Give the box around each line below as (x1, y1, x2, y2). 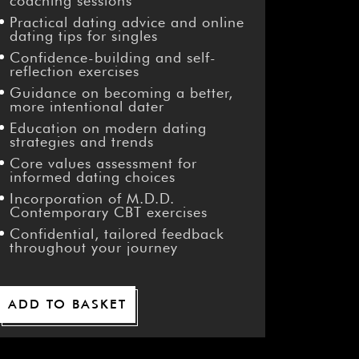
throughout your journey (9, 239, 178, 256)
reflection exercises (9, 63, 139, 80)
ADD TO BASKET (7, 296, 127, 313)
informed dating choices (9, 168, 175, 186)
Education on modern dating (9, 119, 207, 137)
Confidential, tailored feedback (9, 225, 224, 243)
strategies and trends (9, 133, 154, 151)
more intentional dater (9, 98, 164, 115)
